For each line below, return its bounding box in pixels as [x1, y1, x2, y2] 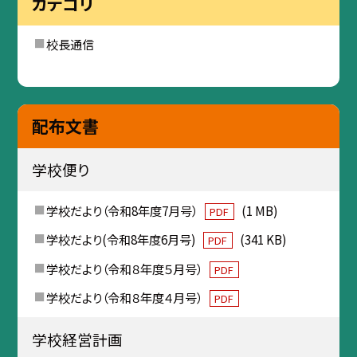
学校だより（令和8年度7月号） [45, 201, 200, 219]
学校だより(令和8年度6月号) [45, 230, 198, 249]
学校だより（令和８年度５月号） [45, 259, 205, 277]
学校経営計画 [31, 328, 123, 350]
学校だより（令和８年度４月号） [45, 288, 205, 307]
